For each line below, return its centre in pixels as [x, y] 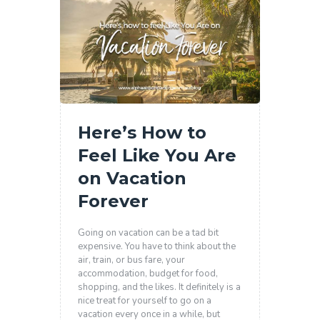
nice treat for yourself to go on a [145, 301]
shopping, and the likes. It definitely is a [160, 287]
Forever [114, 201]
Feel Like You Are [157, 155]
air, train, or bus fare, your [132, 260]
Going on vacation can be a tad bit [149, 233]
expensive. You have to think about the [157, 247]
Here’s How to [142, 132]
